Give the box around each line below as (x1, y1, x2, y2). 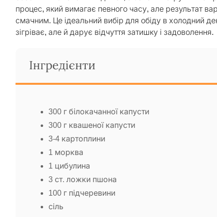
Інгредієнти (29, 59, 95, 72)
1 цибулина (48, 161, 90, 170)
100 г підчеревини (48, 188, 115, 197)
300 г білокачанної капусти (48, 107, 149, 116)
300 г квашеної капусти (48, 121, 135, 129)
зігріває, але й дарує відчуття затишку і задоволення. (15, 28, 214, 36)
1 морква (48, 148, 83, 156)
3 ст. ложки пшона (48, 175, 117, 184)
